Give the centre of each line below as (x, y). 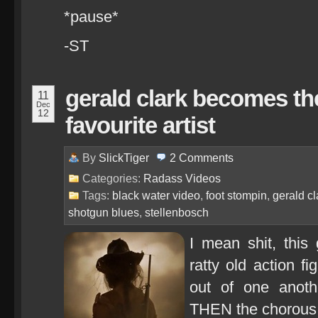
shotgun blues (104, 212)
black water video (156, 195)
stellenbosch (177, 212)
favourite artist (140, 125)
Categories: (113, 178)
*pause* (91, 17)
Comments (206, 158)
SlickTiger (124, 158)
